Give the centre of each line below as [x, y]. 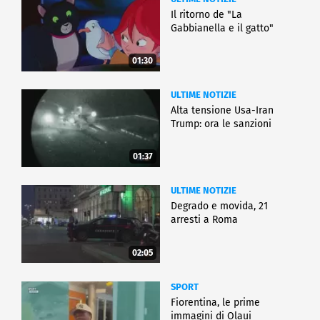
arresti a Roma [204, 220]
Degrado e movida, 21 [219, 206]
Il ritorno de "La [206, 15]
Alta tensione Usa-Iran [222, 111]
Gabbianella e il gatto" [222, 29]
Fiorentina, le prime [215, 302]
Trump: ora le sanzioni [221, 124]
